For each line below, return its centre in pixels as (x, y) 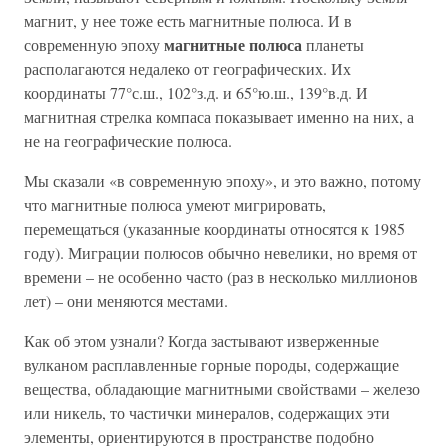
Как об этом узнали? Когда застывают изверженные (201, 340)
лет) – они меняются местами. (126, 300)
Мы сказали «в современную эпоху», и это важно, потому (222, 180)
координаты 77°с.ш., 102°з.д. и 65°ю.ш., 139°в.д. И (196, 92)
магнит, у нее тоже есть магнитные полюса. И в (188, 20)
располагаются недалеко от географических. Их (187, 68)
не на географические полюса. (128, 140)
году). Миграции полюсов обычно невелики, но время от (220, 252)
